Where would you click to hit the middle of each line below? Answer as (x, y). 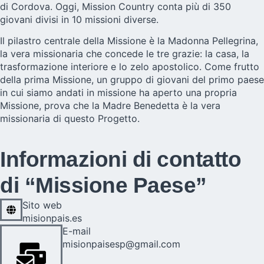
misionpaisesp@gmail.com (121, 244)
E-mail (77, 231)
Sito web (42, 205)
